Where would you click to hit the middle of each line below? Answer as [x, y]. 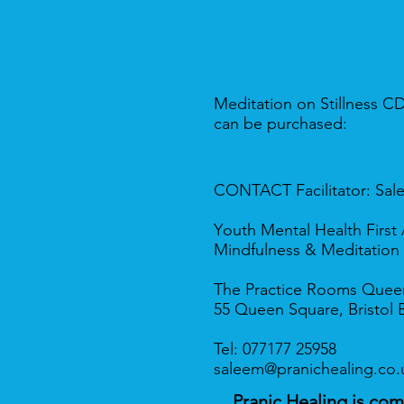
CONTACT [255, 190]
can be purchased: [280, 124]
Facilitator [331, 190]
